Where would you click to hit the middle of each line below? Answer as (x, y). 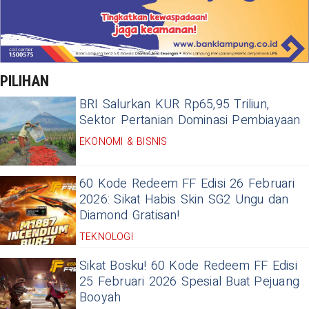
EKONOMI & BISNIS (123, 141)
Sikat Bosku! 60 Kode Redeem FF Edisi (188, 266)
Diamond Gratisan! (130, 215)
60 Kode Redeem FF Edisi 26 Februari (187, 183)
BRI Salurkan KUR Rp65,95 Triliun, (174, 104)
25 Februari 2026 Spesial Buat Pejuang (189, 281)
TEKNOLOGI (106, 237)
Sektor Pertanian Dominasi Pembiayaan (190, 120)
